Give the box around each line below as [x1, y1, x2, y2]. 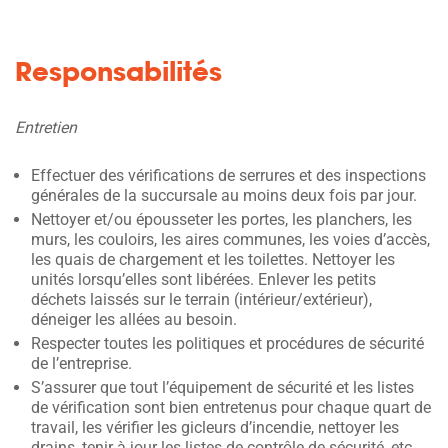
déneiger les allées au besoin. [31, 310, 237, 329]
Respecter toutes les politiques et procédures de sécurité [31, 334, 424, 353]
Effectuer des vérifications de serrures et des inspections [31, 166, 426, 185]
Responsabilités [15, 54, 222, 88]
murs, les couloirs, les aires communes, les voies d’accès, [31, 230, 430, 249]
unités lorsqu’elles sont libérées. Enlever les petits [31, 270, 376, 289]
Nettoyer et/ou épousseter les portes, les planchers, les [31, 210, 412, 229]
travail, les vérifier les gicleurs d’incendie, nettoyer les [31, 418, 399, 437]
